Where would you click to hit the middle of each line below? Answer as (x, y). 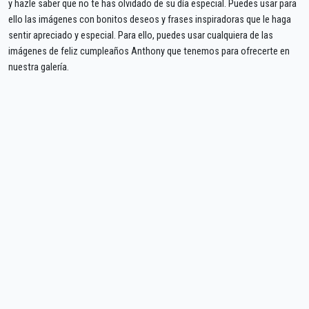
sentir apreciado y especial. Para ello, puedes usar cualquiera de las (141, 35)
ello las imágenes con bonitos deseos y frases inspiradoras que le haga (150, 19)
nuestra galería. (39, 67)
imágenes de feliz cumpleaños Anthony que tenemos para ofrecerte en (149, 51)
